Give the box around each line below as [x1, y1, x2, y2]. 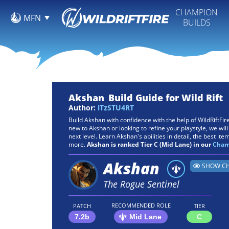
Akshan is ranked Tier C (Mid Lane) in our [87, 140, 213, 149]
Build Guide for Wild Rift [108, 91, 223, 104]
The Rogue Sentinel [103, 177, 179, 190]
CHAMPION [175, 6, 218, 18]
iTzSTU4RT [98, 102, 134, 112]
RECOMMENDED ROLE [111, 201, 171, 209]
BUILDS [182, 16, 211, 28]
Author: [68, 102, 98, 112]
